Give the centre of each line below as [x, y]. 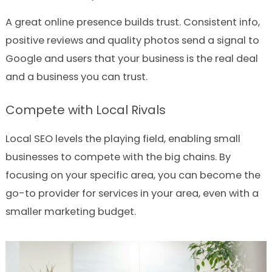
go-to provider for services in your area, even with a [132, 194]
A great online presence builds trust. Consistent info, [132, 22]
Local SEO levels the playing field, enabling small [123, 139]
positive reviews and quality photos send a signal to [132, 41]
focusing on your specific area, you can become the [133, 175]
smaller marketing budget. [70, 212]
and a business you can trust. [76, 77]
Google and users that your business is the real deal [131, 59]
